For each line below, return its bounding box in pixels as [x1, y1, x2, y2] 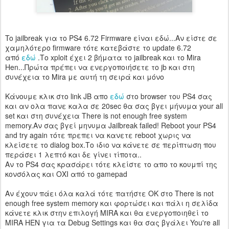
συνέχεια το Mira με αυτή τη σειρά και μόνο [5, 72, 164, 82]
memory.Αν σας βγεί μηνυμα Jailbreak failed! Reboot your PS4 [5, 120, 216, 131]
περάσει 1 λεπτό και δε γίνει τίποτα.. [5, 149, 142, 160]
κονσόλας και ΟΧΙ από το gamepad [5, 169, 127, 179]
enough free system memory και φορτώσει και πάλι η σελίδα [5, 198, 218, 209]
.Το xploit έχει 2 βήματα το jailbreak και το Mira [36, 52, 201, 63]
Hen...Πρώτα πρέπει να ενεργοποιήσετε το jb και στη [5, 62, 195, 73]
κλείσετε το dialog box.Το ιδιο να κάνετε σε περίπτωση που [5, 140, 216, 150]
